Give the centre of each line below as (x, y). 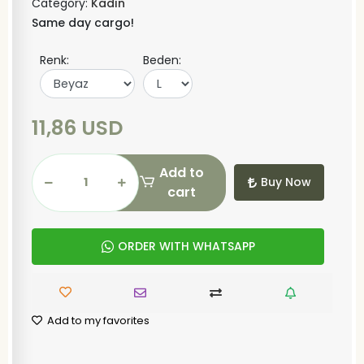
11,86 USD (77, 128)
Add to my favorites (97, 320)
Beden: (162, 60)
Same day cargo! (83, 23)
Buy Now (286, 182)
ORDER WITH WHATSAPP (186, 246)
